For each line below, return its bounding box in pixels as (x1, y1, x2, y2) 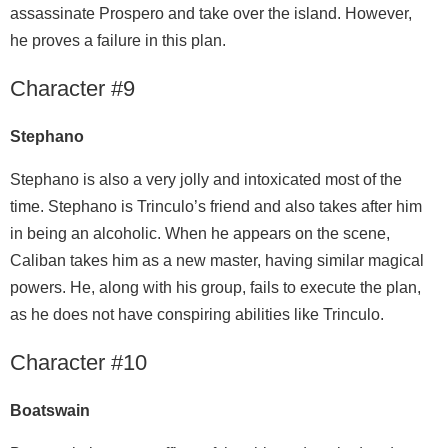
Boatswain (10, 402, 90, 420)
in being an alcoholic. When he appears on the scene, (10, 225, 390, 243)
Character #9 (10, 76, 135, 102)
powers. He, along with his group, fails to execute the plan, (10, 279, 421, 297)
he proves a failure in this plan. (10, 32, 226, 50)
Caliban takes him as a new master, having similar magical (10, 252, 424, 270)
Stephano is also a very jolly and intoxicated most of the (10, 171, 402, 189)
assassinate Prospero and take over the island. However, (10, 5, 412, 23)
